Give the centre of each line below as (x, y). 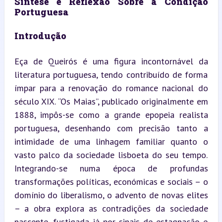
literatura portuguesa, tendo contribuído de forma (111, 74)
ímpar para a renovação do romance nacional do (111, 88)
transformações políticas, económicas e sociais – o (111, 181)
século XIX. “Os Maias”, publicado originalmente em (111, 101)
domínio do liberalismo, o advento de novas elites (111, 195)
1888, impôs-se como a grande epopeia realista (111, 114)
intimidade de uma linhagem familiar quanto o (111, 141)
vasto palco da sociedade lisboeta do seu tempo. (111, 155)
